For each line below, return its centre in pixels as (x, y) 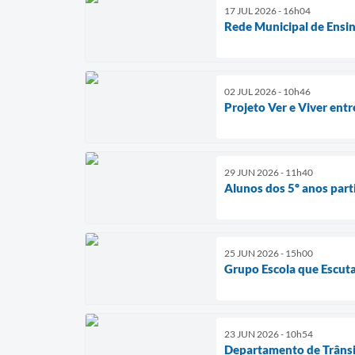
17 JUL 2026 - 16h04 (267, 11)
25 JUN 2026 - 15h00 (269, 254)
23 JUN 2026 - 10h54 (269, 334)
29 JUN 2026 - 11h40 (269, 173)
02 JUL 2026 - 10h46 (267, 92)
